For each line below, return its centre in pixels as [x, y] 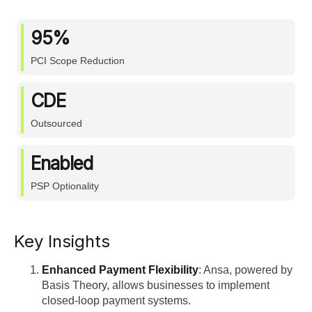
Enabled [62, 164]
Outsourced [57, 124]
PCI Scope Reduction [78, 61]
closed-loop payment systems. [116, 301]
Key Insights [62, 242]
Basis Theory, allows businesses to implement [156, 286]
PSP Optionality [65, 186]
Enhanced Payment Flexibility [120, 270]
